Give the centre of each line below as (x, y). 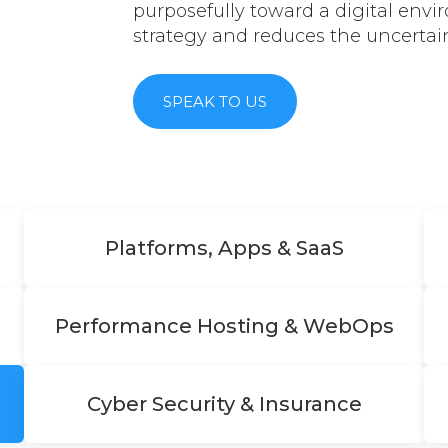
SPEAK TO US (215, 101)
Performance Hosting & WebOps (224, 326)
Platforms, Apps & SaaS (224, 248)
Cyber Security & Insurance (224, 404)
